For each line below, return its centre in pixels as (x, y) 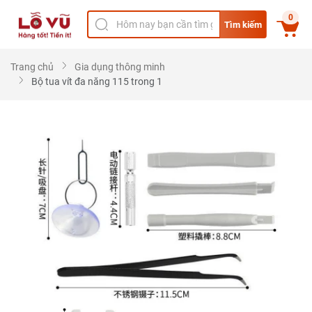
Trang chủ (32, 67)
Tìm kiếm (243, 24)
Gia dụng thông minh (120, 67)
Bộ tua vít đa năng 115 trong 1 (97, 81)
